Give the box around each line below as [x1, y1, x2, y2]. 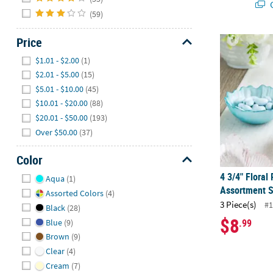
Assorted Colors [45, 187, 104, 199]
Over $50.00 [35, 126, 78, 138]
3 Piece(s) [220, 199, 257, 211]
